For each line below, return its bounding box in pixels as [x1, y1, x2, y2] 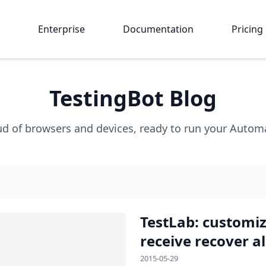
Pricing [232, 23, 264, 36]
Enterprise [38, 23, 85, 36]
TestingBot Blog [49, 84, 217, 113]
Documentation [123, 23, 194, 36]
